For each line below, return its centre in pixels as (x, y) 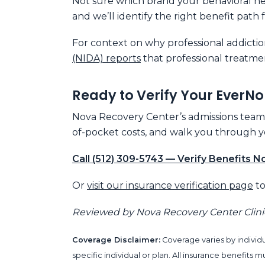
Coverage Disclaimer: (116, 240)
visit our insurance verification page (170, 186)
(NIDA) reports (106, 58)
